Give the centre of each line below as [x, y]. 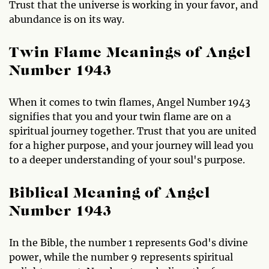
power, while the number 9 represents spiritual [121, 257]
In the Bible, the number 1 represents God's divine [128, 242]
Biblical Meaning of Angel [110, 194]
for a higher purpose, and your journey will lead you [131, 145]
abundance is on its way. [67, 19]
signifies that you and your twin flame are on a [120, 116]
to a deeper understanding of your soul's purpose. [127, 159]
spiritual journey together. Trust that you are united [133, 131]
